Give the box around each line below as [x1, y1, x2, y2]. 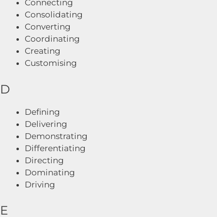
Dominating [25, 167, 75, 177]
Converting [25, 22, 71, 31]
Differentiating [25, 143, 86, 153]
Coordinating [25, 34, 80, 44]
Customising [25, 58, 77, 68]
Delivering [25, 119, 67, 129]
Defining [25, 107, 60, 117]
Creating [25, 46, 61, 56]
